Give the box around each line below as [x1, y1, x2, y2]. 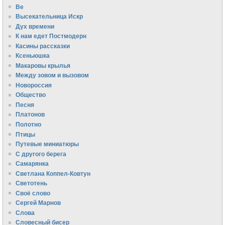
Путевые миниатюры [16, 141, 79, 148]
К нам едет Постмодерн [16, 33, 87, 40]
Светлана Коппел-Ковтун [16, 170, 91, 177]
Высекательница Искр [16, 13, 83, 20]
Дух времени [16, 23, 55, 30]
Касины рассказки [16, 42, 70, 49]
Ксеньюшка [16, 52, 50, 59]
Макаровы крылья [16, 62, 71, 69]
